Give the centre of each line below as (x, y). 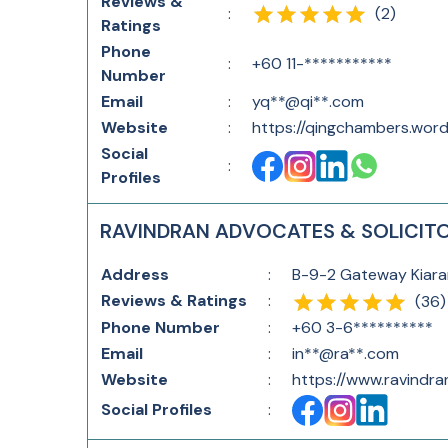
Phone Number (160, 327)
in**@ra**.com (345, 353)
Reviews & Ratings (174, 300)
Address (135, 274)
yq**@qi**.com (308, 101)
